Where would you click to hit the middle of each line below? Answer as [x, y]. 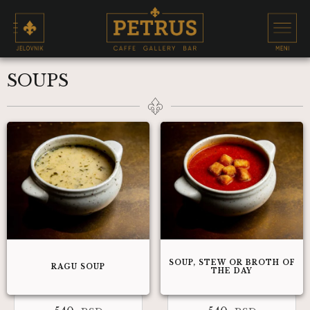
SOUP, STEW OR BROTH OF [232, 263]
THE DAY [232, 271]
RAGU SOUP [78, 267]
